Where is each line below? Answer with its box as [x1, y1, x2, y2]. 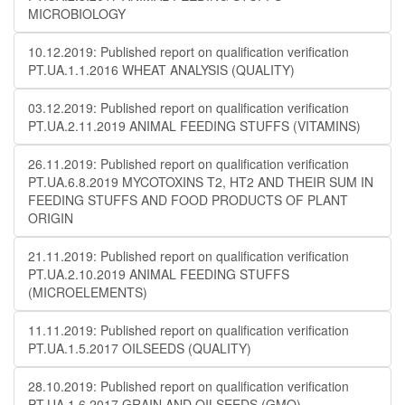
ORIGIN [28, 209, 73, 227]
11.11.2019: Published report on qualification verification [28, 321, 349, 339]
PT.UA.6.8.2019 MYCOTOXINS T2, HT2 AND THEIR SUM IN [28, 173, 373, 191]
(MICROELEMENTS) [28, 283, 147, 301]
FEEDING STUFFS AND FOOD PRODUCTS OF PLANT [28, 191, 348, 209]
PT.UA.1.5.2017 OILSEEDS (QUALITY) [28, 339, 251, 357]
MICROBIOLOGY [28, 5, 126, 23]
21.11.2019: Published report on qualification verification [28, 247, 349, 265]
